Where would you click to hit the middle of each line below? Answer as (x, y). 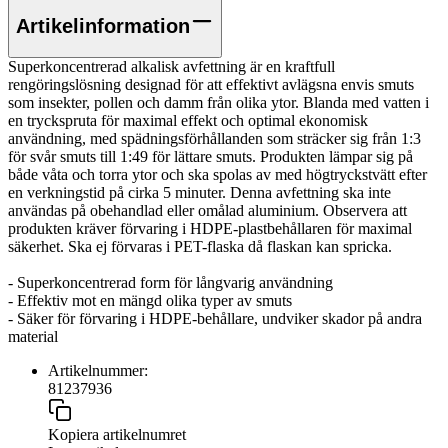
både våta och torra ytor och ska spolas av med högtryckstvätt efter (217, 174)
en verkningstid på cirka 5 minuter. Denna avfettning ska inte (199, 192)
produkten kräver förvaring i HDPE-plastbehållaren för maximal (210, 228)
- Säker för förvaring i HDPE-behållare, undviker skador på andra (215, 318)
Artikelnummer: (98, 370)
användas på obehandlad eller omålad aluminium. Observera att (207, 210)
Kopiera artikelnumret (117, 434)
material (33, 336)
